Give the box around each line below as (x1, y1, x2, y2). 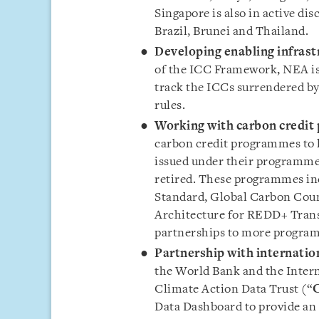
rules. (155, 100, 185, 112)
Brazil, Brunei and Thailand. (155, 26, 308, 38)
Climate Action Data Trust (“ (155, 283, 313, 296)
